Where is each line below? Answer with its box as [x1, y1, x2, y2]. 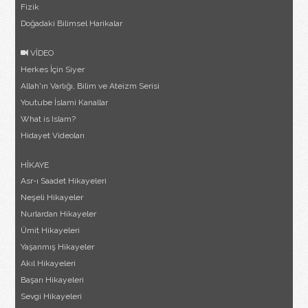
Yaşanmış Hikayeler [21, 242, 95, 252]
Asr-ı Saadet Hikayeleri [21, 176, 107, 186]
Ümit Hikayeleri [21, 225, 80, 236]
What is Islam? [21, 114, 76, 124]
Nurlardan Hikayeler [21, 209, 97, 219]
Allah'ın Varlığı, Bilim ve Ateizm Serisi [21, 81, 160, 91]
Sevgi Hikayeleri [21, 291, 82, 302]
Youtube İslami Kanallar [21, 98, 109, 108]
